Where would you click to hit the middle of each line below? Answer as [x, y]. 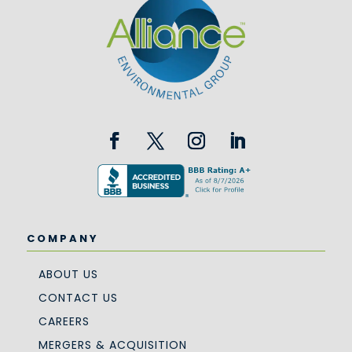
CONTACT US [78, 297]
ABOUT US [68, 274]
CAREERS [64, 321]
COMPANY [62, 238]
